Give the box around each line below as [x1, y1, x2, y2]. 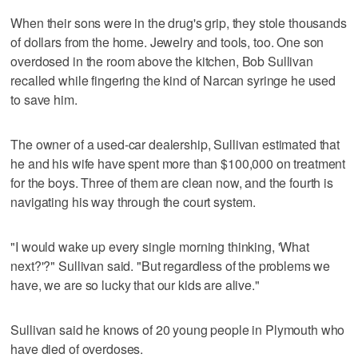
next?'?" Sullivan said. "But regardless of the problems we [10, 256, 331, 275]
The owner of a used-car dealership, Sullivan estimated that [10, 134, 340, 153]
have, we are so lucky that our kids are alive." [10, 275, 260, 294]
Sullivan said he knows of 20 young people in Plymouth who [10, 320, 345, 339]
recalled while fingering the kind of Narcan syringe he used [10, 70, 336, 89]
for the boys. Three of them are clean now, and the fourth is [10, 173, 333, 192]
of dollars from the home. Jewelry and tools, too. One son [10, 32, 324, 51]
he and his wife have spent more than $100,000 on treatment [10, 153, 346, 173]
